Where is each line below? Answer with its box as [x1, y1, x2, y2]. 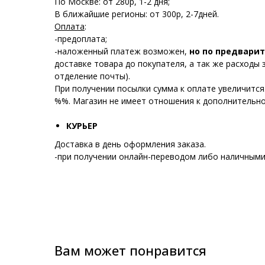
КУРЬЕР [66, 120, 98, 132]
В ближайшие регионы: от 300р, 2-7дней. [54, 8, 219, 20]
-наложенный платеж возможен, [54, 46, 189, 57]
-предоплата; [54, 33, 107, 45]
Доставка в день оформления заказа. [54, 138, 206, 150]
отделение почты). [54, 70, 130, 82]
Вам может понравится [54, 241, 206, 260]
